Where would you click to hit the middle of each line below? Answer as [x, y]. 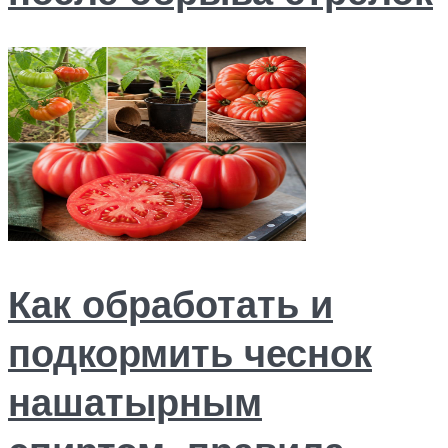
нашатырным [135, 401]
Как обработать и [170, 303]
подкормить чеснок [190, 352]
